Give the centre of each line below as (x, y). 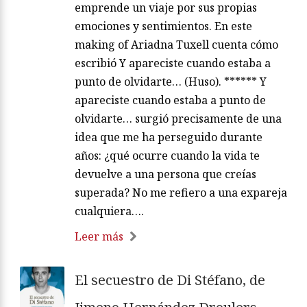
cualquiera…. (109, 211)
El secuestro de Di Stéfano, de (170, 280)
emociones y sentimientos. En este (163, 26)
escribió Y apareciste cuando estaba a (173, 63)
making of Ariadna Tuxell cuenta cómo (176, 44)
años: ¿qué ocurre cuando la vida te (167, 155)
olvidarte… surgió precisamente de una (178, 118)
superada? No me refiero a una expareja (181, 192)
